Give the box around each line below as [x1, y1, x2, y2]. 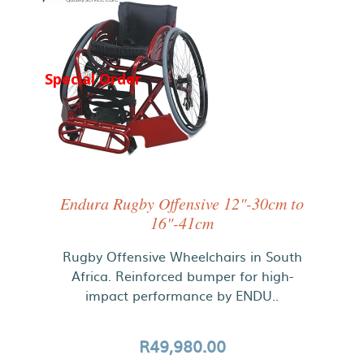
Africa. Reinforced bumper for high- [71, 266, 293, 285]
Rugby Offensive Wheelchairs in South [62, 246, 302, 266]
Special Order [45, 68, 141, 89]
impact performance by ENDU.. [85, 285, 279, 305]
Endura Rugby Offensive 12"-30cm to [60, 193, 304, 214]
